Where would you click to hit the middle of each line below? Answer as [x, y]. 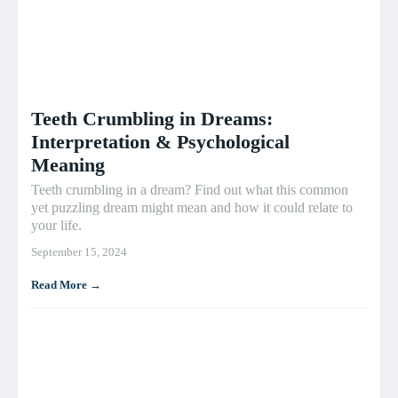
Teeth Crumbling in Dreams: [152, 118]
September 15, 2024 [79, 251]
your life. [56, 225]
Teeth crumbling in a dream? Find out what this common [190, 189]
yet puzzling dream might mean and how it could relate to [192, 207]
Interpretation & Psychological [160, 141]
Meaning [68, 164]
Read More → [66, 284]
